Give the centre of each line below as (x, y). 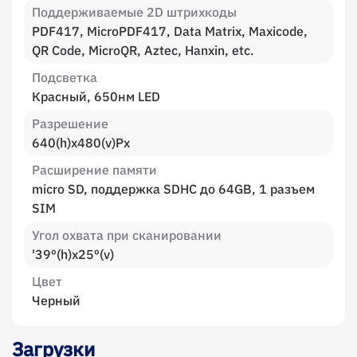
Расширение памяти (94, 170)
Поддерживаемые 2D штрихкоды (134, 12)
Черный (56, 300)
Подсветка (65, 77)
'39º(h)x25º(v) (73, 254)
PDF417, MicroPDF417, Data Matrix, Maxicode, (170, 31)
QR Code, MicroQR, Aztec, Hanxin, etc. (143, 50)
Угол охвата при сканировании (127, 235)
